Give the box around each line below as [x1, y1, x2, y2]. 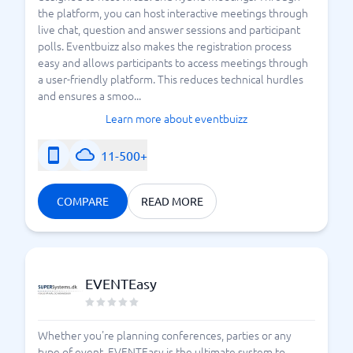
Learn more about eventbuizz [106, 110, 247, 126]
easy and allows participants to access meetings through [38, 54, 308, 70]
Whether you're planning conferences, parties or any [38, 327, 292, 343]
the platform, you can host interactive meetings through [38, 5, 308, 20]
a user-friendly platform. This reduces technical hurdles [38, 71, 303, 87]
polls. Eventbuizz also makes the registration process [38, 38, 292, 54]
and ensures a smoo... [38, 87, 141, 103]
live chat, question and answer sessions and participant [38, 21, 300, 37]
